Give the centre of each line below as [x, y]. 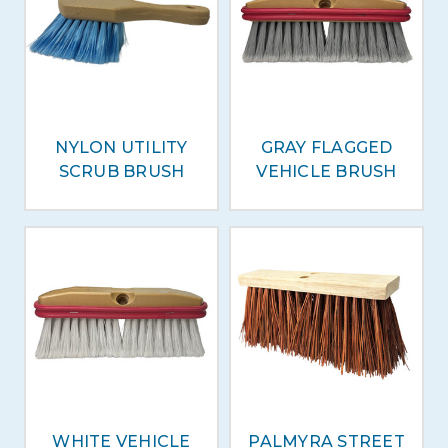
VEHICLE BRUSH [326, 171]
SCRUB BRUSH [121, 171]
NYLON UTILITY [121, 147]
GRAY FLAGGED [326, 147]
